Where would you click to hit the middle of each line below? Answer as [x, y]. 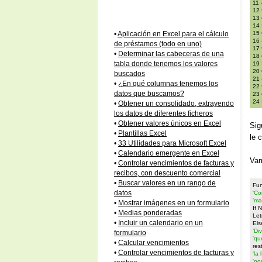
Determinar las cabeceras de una [171, 54]
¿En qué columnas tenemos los [168, 84]
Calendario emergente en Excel [169, 153]
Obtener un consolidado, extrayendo [176, 104]
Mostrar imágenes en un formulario [174, 203]
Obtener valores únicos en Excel [170, 123]
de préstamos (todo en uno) [158, 44]
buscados [130, 74]
